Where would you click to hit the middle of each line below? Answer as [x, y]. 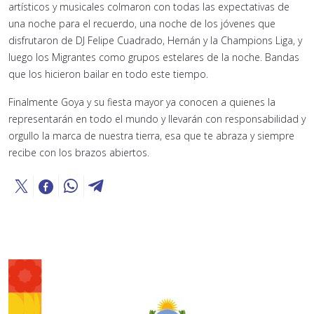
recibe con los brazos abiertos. [79, 153]
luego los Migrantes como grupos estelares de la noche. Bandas [154, 57]
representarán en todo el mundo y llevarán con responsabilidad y [157, 119]
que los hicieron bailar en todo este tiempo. [108, 74]
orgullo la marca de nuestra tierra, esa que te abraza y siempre [151, 136]
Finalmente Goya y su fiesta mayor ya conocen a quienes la [142, 102]
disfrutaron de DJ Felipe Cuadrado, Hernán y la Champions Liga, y [155, 41]
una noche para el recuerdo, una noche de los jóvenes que [142, 24]
